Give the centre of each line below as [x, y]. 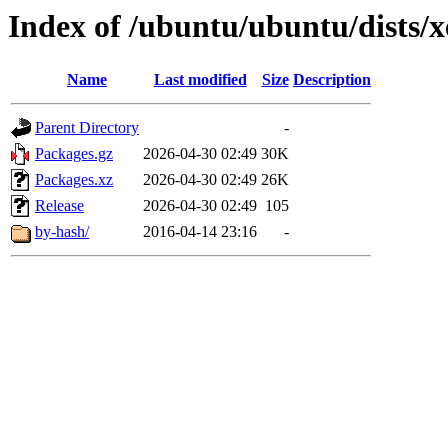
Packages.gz [74, 154]
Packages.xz [74, 180]
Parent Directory [87, 128]
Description [332, 80]
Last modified [200, 80]
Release [59, 206]
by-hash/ [62, 232]
